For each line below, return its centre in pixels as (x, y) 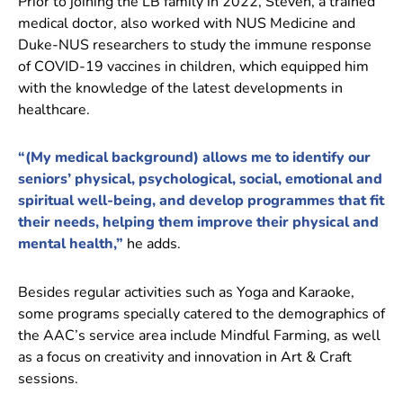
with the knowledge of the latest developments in (180, 88)
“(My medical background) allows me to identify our (194, 158)
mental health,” (72, 244)
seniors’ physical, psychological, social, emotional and (200, 179)
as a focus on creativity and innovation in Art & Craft (185, 357)
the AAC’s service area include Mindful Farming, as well (199, 335)
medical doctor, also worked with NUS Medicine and (187, 23)
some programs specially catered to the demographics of (201, 313)
